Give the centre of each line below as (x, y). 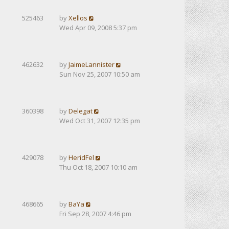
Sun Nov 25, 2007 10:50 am (100, 74)
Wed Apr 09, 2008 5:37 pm (98, 28)
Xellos (78, 18)
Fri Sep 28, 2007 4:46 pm (95, 214)
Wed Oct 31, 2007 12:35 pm (100, 121)
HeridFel (81, 157)
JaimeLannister (91, 64)
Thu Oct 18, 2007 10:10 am (98, 167)
